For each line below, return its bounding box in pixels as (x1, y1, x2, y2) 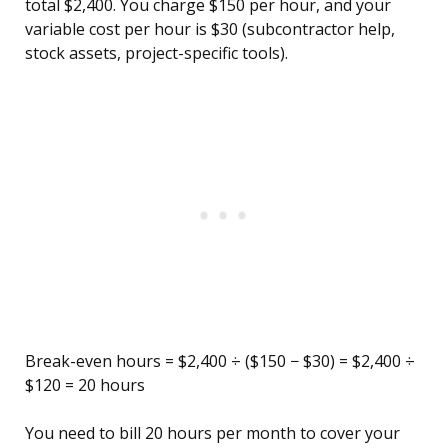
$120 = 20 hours (25, 374, 145, 397)
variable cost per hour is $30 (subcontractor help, (25, 18, 395, 41)
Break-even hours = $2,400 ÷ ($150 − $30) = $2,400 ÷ (25, 350, 415, 373)
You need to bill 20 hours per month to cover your (25, 422, 400, 445)
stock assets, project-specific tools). (25, 42, 288, 65)
